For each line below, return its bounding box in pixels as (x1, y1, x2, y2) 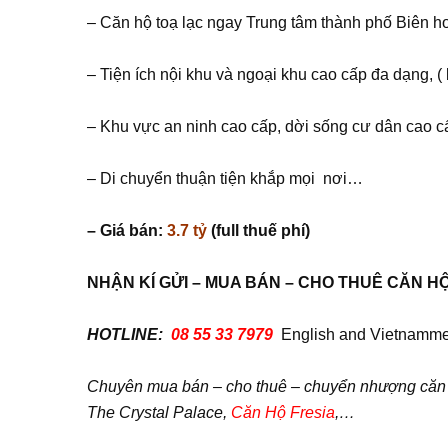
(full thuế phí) (207, 222, 310, 239)
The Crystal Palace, (87, 404, 231, 421)
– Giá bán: (87, 222, 167, 239)
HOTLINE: (87, 326, 167, 343)
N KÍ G (123, 274, 171, 291)
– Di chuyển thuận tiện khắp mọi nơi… (87, 170, 363, 187)
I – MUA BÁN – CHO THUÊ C (184, 274, 399, 291)
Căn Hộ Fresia (231, 404, 335, 421)
